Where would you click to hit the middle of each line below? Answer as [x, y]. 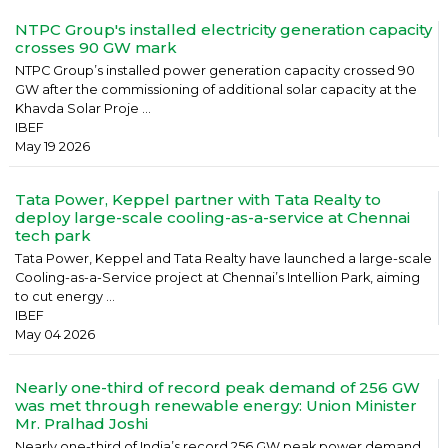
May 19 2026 [52, 146]
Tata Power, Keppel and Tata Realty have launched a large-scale [223, 258]
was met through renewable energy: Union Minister [216, 405]
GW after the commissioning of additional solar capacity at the [216, 89]
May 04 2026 [55, 334]
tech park [53, 235]
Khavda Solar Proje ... [83, 108]
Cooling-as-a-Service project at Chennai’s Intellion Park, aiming [217, 277]
